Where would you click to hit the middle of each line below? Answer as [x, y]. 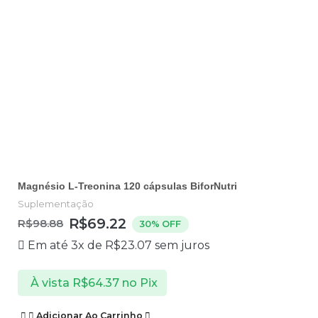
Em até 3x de [66, 246]
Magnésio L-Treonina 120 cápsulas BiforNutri [127, 186]
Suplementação [56, 204]
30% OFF [160, 224]
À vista [50, 283]
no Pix [139, 283]
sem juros [181, 246]
